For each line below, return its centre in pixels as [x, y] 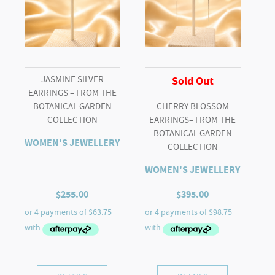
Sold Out [192, 81]
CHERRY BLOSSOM [192, 106]
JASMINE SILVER [72, 79]
